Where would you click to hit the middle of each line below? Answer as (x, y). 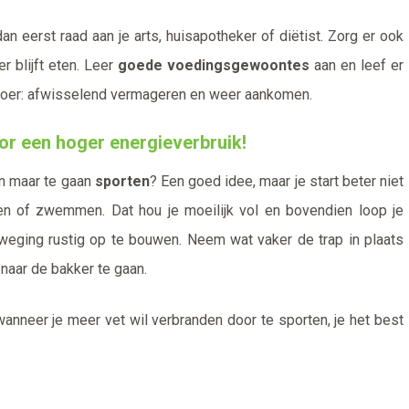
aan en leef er (357, 66)
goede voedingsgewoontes (214, 66)
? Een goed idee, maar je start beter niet (277, 182)
